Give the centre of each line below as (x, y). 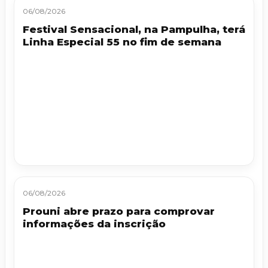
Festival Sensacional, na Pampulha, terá (134, 30)
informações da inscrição (94, 224)
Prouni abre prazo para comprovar (119, 211)
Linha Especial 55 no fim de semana (122, 42)
